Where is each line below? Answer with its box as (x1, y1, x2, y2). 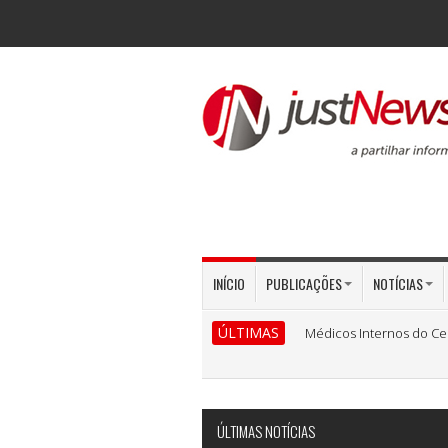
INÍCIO (213, 273, 245, 294)
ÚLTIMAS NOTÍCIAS (217, 419, 315, 442)
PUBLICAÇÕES (266, 273, 342, 294)
